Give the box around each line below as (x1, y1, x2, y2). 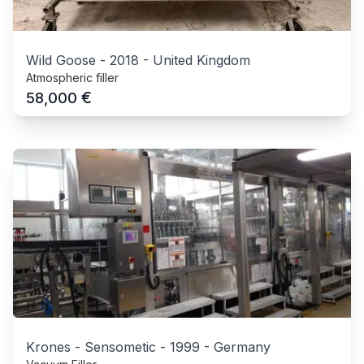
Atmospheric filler (26, 71, 119, 85)
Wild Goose (26, 52, 96, 69)
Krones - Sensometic (26, 339, 156, 356)
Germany (214, 339, 271, 356)
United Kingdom (153, 52, 250, 69)
